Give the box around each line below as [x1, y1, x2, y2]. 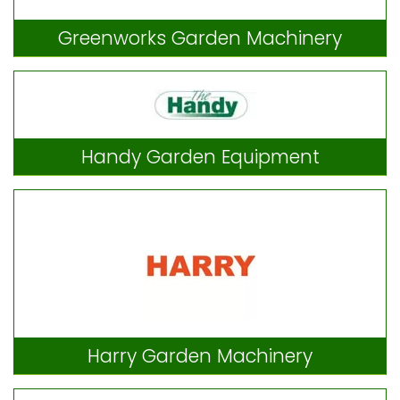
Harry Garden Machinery [87, 342, 312, 369]
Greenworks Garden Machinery [58, 24, 342, 51]
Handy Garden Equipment [80, 143, 320, 170]
